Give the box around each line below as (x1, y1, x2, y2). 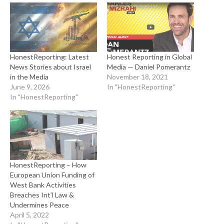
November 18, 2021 (106, 72, 168, 81)
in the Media (9, 72, 48, 81)
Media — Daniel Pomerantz (106, 62, 190, 71)
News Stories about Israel (9, 62, 91, 71)
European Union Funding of (9, 170, 94, 179)
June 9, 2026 (9, 82, 49, 91)
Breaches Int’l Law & (9, 190, 74, 199)
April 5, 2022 (9, 210, 49, 219)
